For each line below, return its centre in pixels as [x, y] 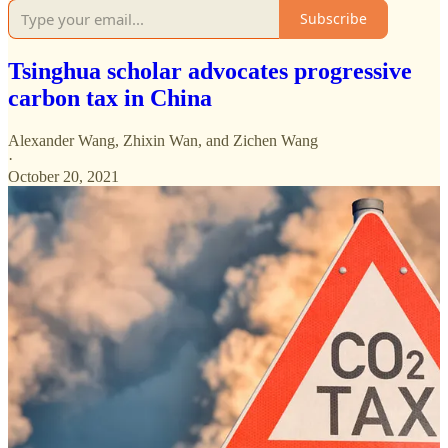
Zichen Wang [275, 141]
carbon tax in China [110, 98]
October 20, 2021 [63, 177]
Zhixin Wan [160, 141]
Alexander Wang [61, 141]
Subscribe [333, 19]
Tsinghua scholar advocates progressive [210, 71]
